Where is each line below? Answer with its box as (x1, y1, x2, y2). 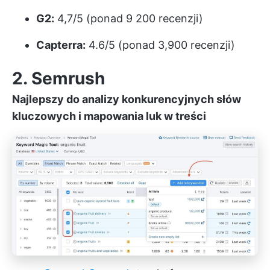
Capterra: (36, 38, 86, 51)
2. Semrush (12, 67, 105, 89)
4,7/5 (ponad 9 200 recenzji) (54, 11, 203, 25)
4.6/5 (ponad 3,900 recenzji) (86, 38, 235, 51)
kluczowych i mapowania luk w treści (12, 109, 206, 122)
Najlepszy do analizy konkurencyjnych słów (12, 92, 241, 105)
